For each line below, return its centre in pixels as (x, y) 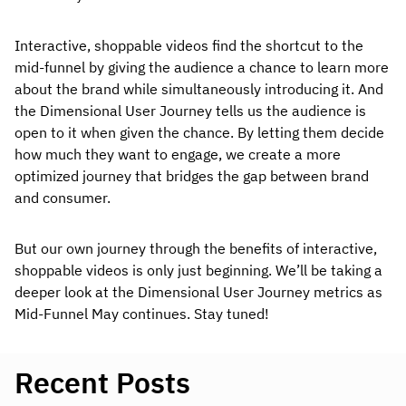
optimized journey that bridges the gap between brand (192, 176)
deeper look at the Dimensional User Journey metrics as (198, 292)
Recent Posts (102, 383)
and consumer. (64, 198)
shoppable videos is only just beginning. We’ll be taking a (198, 271)
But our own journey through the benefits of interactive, (196, 249)
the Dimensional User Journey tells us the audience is (190, 111)
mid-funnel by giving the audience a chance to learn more (202, 68)
